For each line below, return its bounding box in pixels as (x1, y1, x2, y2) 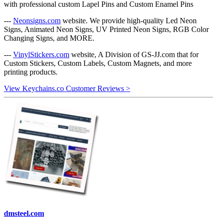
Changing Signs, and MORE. (4, 33, 94, 42)
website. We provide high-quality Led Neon (61, 16, 197, 25)
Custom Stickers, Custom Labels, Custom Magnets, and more (4, 59, 192, 67)
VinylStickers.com (13, 50, 69, 59)
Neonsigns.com (13, 16, 61, 25)
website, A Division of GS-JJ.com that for (69, 50, 199, 59)
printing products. (4, 67, 58, 76)
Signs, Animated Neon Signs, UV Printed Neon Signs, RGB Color (4, 25, 209, 33)
